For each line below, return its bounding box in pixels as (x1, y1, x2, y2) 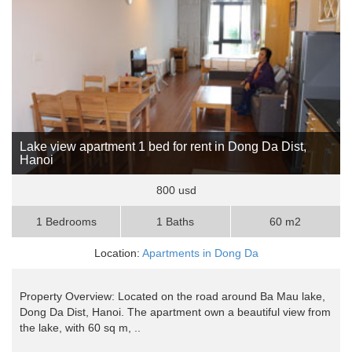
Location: (93, 247, 142, 260)
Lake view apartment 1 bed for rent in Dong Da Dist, (20, 140, 306, 154)
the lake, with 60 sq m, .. (20, 321, 141, 335)
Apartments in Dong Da (141, 247, 258, 260)
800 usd (156, 184, 196, 197)
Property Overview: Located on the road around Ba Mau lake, (20, 290, 325, 303)
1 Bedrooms (35, 215, 97, 229)
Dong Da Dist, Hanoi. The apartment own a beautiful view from (20, 306, 331, 319)
